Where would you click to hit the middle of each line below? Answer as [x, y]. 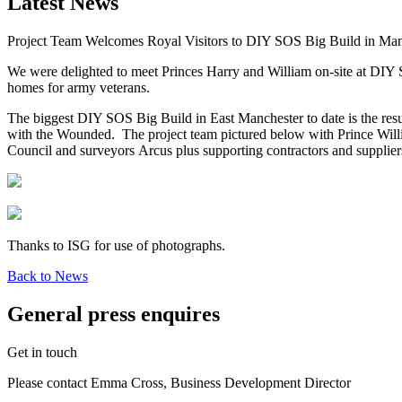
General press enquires [114, 314]
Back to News [48, 275]
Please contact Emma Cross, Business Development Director [179, 382]
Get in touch [42, 352]
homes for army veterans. [79, 87]
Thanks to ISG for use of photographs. [116, 245]
